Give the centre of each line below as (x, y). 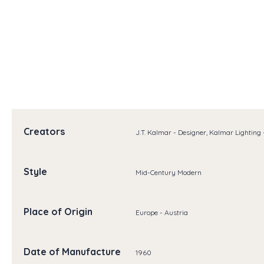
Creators (44, 132)
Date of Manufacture (72, 252)
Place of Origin (58, 212)
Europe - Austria (161, 212)
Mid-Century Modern (168, 172)
